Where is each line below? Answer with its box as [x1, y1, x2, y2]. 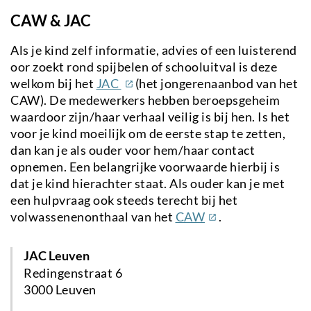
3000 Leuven [24, 282, 96, 298]
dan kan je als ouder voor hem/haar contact [10, 142, 255, 158]
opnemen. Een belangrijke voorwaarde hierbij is [10, 159, 280, 175]
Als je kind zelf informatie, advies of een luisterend [10, 42, 297, 58]
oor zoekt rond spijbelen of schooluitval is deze [10, 59, 277, 75]
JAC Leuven [24, 248, 90, 264]
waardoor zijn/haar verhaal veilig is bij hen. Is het [10, 109, 289, 125]
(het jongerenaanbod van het [135, 76, 298, 92]
